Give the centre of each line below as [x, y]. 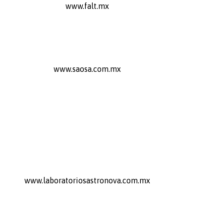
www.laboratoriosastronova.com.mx [87, 180]
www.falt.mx [87, 6]
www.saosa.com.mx [87, 69]
